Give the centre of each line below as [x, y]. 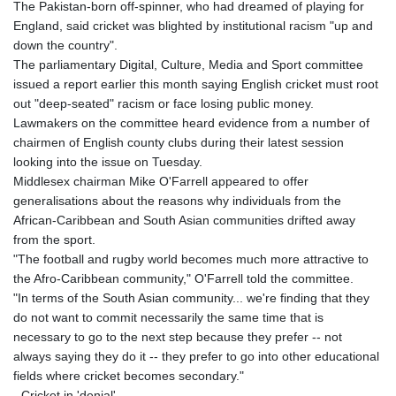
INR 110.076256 [236, 190]
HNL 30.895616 [234, 54]
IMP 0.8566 [223, 171]
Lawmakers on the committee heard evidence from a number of [191, 122]
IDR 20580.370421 [243, 132]
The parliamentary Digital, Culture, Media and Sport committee [188, 64]
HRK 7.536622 [231, 74]
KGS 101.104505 [238, 385]
